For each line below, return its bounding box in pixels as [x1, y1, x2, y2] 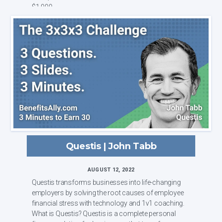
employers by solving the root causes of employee [31, 188, 184, 197]
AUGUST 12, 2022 [87, 166, 135, 173]
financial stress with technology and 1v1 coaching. [31, 199, 184, 207]
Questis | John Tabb [65, 140, 157, 151]
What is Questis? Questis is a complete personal [31, 209, 83, 218]
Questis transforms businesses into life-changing [31, 178, 181, 186]
